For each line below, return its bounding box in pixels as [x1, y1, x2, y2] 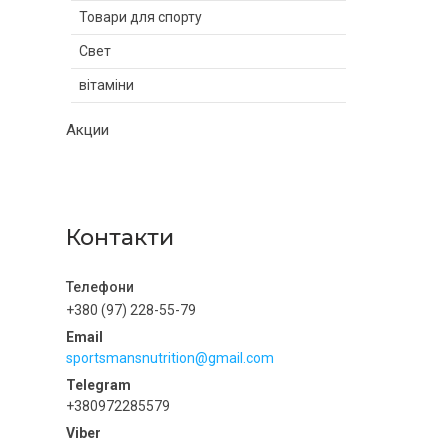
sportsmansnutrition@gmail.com [66, 349, 274, 366]
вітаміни [79, 77, 134, 93]
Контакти [66, 224, 174, 251]
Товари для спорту [79, 9, 202, 25]
